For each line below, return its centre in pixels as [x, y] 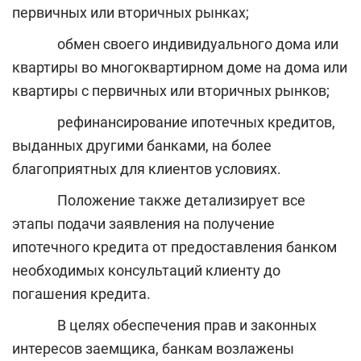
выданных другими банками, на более [142, 146]
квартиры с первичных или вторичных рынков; [171, 91]
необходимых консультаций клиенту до [146, 271]
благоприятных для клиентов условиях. [147, 169]
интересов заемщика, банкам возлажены [153, 349]
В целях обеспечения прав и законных [164, 326]
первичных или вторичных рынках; [131, 13]
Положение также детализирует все [159, 201]
